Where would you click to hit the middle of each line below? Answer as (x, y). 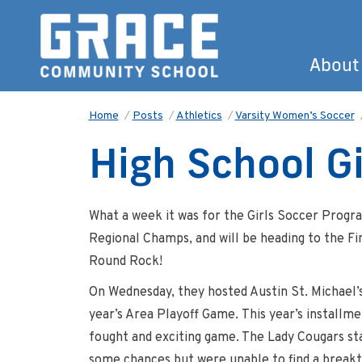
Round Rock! (125, 262)
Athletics (199, 116)
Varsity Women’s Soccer (295, 116)
